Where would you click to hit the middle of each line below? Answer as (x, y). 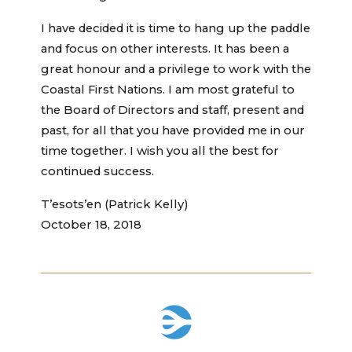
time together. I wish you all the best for (160, 151)
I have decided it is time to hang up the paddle (176, 29)
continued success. (97, 172)
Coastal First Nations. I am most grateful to (168, 90)
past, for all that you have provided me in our (173, 131)
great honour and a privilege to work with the (176, 70)
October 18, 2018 (91, 225)
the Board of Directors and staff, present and (172, 110)
